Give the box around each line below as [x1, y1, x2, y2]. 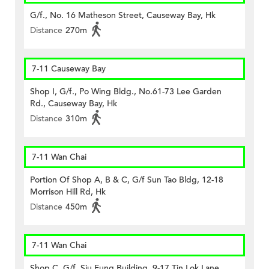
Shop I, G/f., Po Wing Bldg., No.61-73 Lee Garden [30, 86, 222, 98]
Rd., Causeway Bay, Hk [30, 98, 117, 110]
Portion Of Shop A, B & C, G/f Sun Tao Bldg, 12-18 [30, 174, 223, 186]
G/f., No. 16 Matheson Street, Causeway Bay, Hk [30, 10, 216, 22]
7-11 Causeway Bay [32, 63, 106, 75]
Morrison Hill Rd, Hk [30, 186, 106, 198]
